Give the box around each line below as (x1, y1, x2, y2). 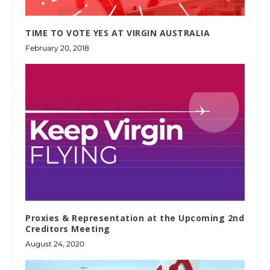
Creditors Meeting (25, 223, 110, 235)
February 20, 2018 (25, 43, 90, 53)
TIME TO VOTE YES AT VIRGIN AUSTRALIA (25, 27, 210, 39)
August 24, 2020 (25, 239, 85, 249)
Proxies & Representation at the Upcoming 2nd (25, 212, 245, 224)
